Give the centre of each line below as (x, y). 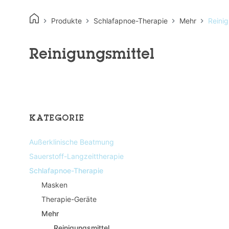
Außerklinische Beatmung (72, 142)
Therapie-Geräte (69, 199)
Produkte (66, 21)
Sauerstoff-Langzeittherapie (76, 156)
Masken (54, 185)
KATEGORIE (57, 119)
